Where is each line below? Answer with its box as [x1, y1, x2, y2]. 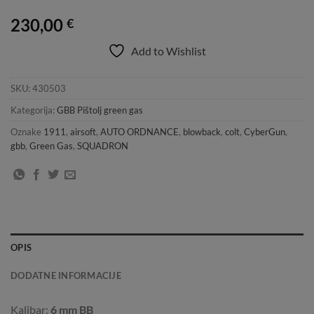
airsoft [70, 125, 96, 137]
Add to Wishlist [131, 43, 206, 57]
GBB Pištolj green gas [57, 104, 143, 116]
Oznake [11, 125, 43, 137]
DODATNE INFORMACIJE [11, 270, 121, 282]
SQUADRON [77, 139, 128, 151]
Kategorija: [11, 104, 57, 116]
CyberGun [244, 125, 285, 137]
